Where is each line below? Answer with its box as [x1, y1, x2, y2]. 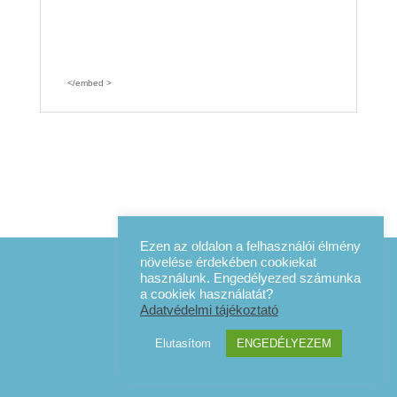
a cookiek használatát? [140, 287, 273, 301]
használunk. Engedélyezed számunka [140, 271, 361, 285]
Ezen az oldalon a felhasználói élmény [140, 239, 361, 253]
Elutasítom [155, 337, 211, 350]
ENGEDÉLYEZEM [237, 337, 331, 350]
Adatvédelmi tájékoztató [140, 303, 278, 317]
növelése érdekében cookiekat [140, 255, 316, 269]
